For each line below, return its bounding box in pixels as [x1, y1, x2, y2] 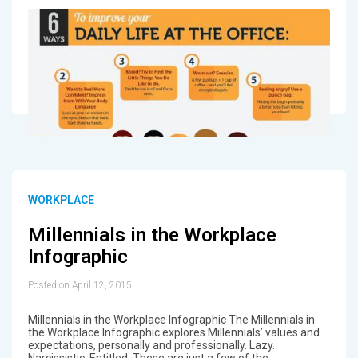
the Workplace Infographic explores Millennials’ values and [27, 325, 320, 339]
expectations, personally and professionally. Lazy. [27, 338, 275, 352]
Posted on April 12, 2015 [27, 279, 132, 291]
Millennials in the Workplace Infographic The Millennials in [27, 312, 315, 326]
